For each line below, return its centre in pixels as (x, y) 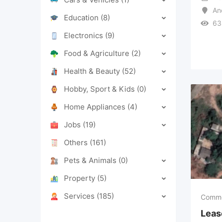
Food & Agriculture (98, 53)
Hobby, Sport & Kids (100, 89)
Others (77, 142)
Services (80, 196)
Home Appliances (96, 107)
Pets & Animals (91, 160)
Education (82, 17)
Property (81, 178)
